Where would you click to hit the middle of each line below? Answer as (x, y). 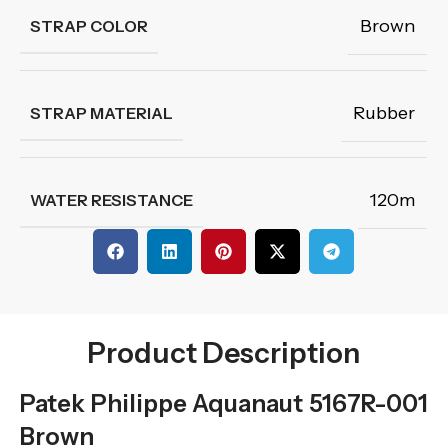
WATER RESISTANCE (111, 200)
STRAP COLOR (89, 26)
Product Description (224, 353)
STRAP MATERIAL (101, 113)
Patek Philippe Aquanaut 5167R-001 (224, 403)
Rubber (384, 113)
